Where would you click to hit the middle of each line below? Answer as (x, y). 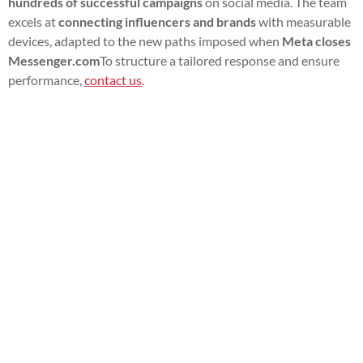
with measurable (303, 21)
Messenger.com (54, 60)
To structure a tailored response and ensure (220, 60)
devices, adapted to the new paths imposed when (145, 41)
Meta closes (316, 41)
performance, (46, 79)
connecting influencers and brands (157, 21)
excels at (33, 21)
